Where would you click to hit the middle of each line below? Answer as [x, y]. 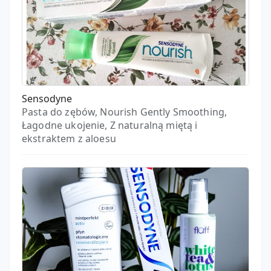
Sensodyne [47, 99]
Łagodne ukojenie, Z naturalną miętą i [110, 125]
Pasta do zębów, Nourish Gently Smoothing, [125, 112]
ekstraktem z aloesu [69, 139]
